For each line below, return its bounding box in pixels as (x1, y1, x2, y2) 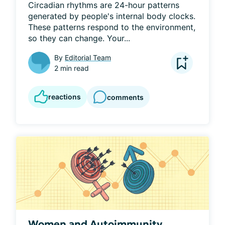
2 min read (54, 64, 89, 73)
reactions (48, 92, 81, 101)
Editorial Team (65, 53, 111, 62)
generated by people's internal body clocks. (28, 11, 195, 22)
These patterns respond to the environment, (28, 22, 195, 33)
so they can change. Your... (28, 33, 130, 44)
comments (107, 92, 144, 101)
